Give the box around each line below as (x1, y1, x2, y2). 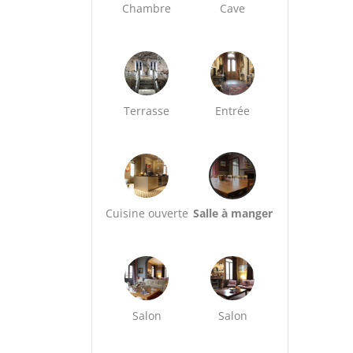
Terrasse (124, 103, 170, 118)
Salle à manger (192, 206, 273, 221)
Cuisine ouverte (105, 206, 188, 221)
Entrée (215, 103, 251, 118)
